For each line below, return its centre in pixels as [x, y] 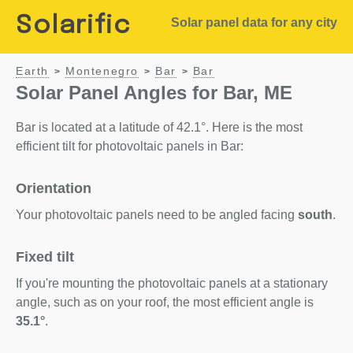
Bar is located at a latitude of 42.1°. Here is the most [159, 127]
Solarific [74, 26]
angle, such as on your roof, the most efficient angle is [165, 302]
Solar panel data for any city [254, 22]
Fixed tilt [45, 257]
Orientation [54, 188]
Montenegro [102, 71]
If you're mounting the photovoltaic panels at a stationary [172, 283]
